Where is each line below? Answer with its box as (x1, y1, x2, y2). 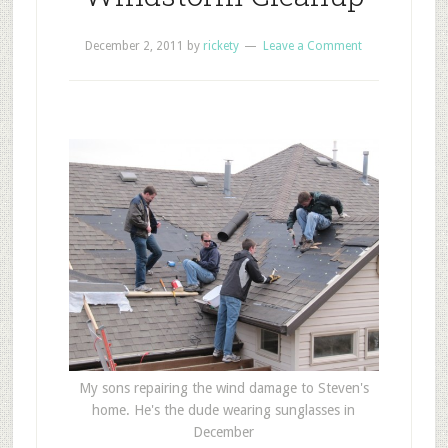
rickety (203, 39, 240, 53)
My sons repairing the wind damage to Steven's (78, 380, 369, 397)
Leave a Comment (263, 39, 363, 53)
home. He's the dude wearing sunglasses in (92, 402, 356, 419)
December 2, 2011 (85, 39, 185, 53)
